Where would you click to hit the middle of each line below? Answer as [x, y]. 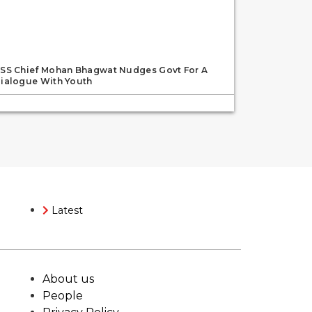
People [63, 295]
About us [68, 279]
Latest [67, 210]
